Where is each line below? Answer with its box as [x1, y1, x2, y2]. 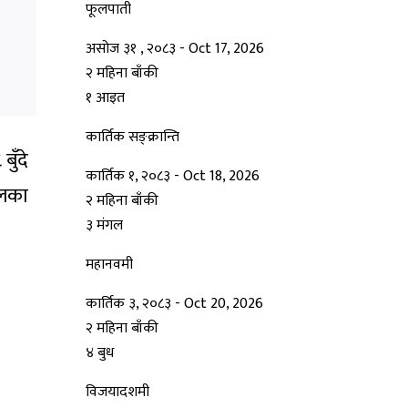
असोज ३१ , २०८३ [86, 36, 179, 62]
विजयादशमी [86, 380, 149, 405]
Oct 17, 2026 [189, 36, 264, 62]
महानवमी [86, 252, 133, 278]
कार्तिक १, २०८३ [86, 164, 174, 189]
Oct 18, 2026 [183, 164, 260, 189]
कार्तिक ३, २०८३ [86, 291, 175, 317]
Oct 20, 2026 [184, 291, 263, 317]
